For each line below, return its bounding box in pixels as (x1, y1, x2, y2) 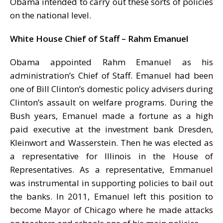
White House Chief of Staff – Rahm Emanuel (10, 32, 188, 44)
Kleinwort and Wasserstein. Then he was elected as (10, 136, 213, 148)
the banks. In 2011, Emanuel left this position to (10, 190, 213, 202)
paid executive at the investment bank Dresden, (10, 123, 213, 135)
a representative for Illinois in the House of (10, 150, 213, 162)
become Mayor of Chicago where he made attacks (10, 204, 213, 216)
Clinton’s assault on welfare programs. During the (10, 96, 213, 108)
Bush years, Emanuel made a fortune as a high (10, 110, 213, 121)
